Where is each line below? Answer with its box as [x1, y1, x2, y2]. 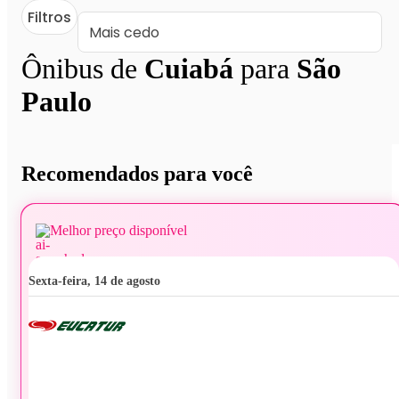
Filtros [28, 6, 71, 28]
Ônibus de [21, 53, 144, 85]
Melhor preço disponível [50, 222, 187, 238]
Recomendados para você [21, 162, 253, 186]
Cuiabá [144, 53, 233, 85]
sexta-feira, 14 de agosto [36, 273, 160, 288]
